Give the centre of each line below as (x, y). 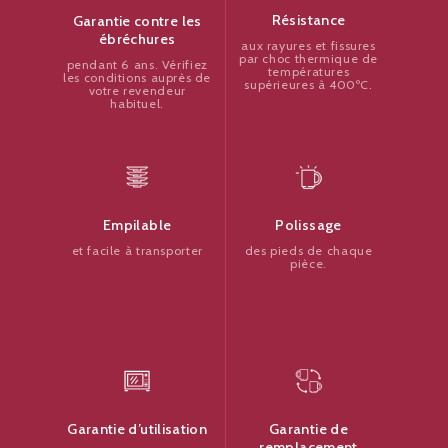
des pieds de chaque (308, 250)
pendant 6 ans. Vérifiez (137, 64)
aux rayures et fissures (308, 46)
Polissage (308, 224)
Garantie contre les (137, 20)
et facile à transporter (137, 250)
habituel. (137, 103)
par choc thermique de (309, 59)
